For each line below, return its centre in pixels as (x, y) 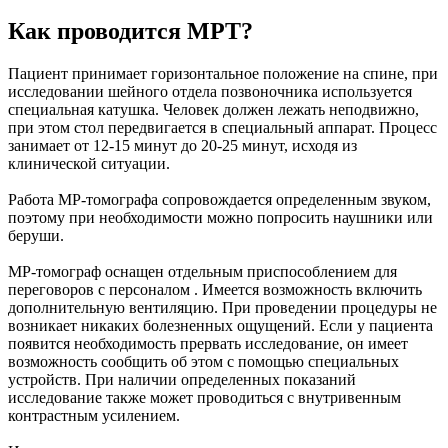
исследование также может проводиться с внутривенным (204, 398)
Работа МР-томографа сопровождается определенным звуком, (219, 200)
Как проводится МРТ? (130, 31)
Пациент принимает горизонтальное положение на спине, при (223, 74)
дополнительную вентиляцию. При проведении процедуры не (222, 308)
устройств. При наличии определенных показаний (182, 380)
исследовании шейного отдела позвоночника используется (210, 92)
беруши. (36, 236)
